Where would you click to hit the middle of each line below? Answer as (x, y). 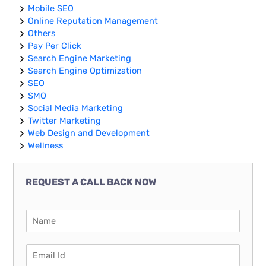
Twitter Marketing (65, 121)
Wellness (46, 146)
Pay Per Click (55, 46)
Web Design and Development (89, 133)
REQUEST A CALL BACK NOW (91, 182)
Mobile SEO (51, 9)
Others (42, 34)
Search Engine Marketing (80, 58)
